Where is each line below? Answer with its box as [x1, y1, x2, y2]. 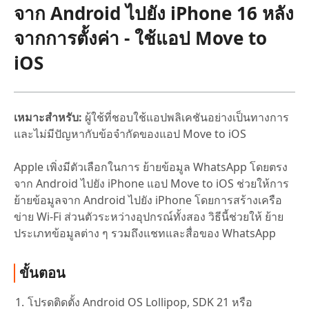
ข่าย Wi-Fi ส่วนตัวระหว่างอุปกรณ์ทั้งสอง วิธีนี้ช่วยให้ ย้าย [14, 208, 283, 224]
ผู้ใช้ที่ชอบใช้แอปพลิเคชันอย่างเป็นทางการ [82, 109, 289, 125]
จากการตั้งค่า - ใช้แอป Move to [14, 25, 267, 50]
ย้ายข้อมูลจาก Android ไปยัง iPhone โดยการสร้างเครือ [14, 192, 282, 208]
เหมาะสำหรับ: [14, 109, 82, 125]
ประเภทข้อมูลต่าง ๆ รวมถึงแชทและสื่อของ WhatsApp [14, 225, 276, 241]
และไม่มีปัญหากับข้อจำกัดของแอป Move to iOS [14, 126, 246, 141]
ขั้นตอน [19, 263, 66, 282]
